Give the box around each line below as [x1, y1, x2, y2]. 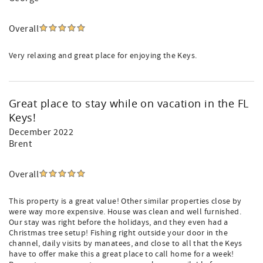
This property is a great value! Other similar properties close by [9, 196, 242, 207]
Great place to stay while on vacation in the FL [9, 96, 249, 110]
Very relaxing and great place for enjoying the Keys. [9, 50, 197, 61]
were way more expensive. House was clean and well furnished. [9, 207, 242, 217]
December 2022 [9, 126, 74, 138]
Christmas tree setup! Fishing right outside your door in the [9, 228, 228, 238]
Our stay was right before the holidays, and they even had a [9, 217, 228, 228]
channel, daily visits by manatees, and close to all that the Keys [9, 238, 242, 249]
